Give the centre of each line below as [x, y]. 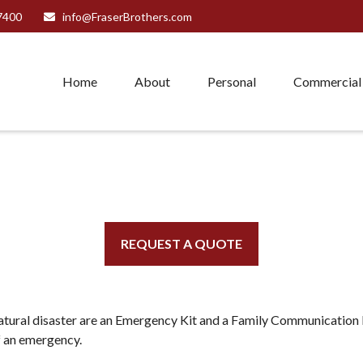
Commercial [327, 82]
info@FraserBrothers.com [127, 16]
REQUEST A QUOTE [181, 243]
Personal [232, 82]
